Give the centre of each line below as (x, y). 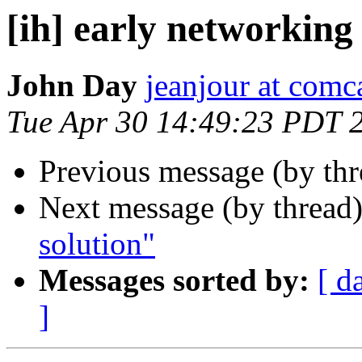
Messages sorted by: (174, 280)
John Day (72, 86)
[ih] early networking (180, 28)
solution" (97, 244)
